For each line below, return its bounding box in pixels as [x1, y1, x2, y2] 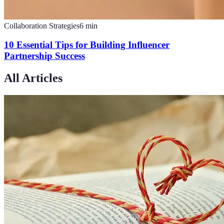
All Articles [4, 71, 62, 85]
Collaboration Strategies [4, 21, 79, 30]
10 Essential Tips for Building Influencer [4, 39, 169, 50]
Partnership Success [4, 50, 85, 61]
